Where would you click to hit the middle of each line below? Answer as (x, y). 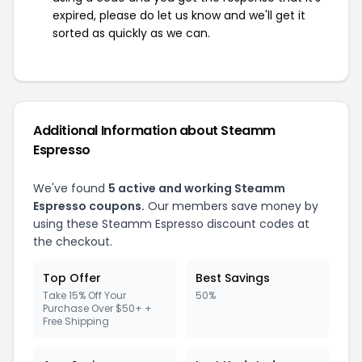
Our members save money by (232, 206)
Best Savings (233, 278)
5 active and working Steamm (197, 188)
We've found (71, 188)
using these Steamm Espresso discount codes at (171, 223)
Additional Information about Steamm (155, 130)
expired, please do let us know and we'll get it (179, 15)
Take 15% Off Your (84, 295)
